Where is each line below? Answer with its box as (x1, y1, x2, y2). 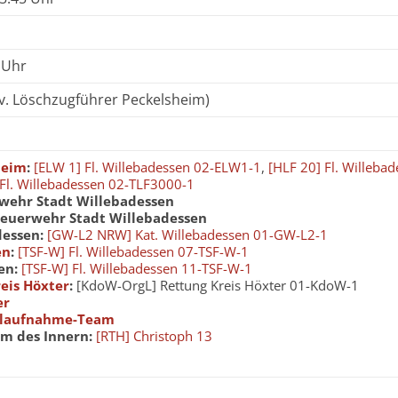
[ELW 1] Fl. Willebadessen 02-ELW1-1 (34, 158, 261, 176)
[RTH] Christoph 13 (96, 327, 212, 345)
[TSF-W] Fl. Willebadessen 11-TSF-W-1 (21, 259, 252, 277)
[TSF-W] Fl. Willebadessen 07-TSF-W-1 (18, 243, 249, 260)
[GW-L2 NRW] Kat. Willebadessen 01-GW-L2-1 (47, 226, 328, 243)
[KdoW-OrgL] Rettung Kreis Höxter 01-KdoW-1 (73, 276, 359, 294)
